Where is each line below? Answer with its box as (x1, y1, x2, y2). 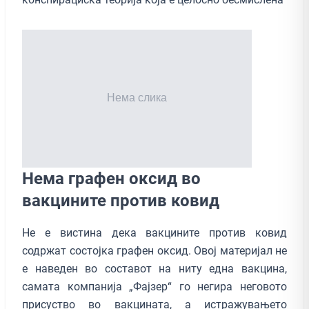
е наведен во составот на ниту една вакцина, (22, 261, 287, 275)
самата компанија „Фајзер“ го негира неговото (22, 279, 287, 293)
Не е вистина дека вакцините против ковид (22, 226, 287, 239)
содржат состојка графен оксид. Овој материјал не (22, 243, 287, 257)
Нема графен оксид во (22, 168, 201, 188)
